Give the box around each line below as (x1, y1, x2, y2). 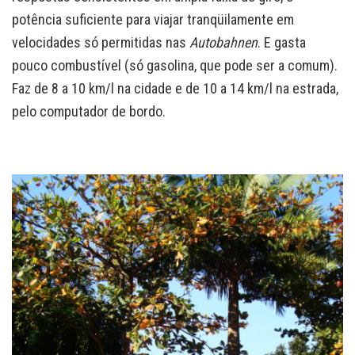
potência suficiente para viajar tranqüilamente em (12, 10, 294, 28)
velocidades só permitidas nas (12, 33, 189, 51)
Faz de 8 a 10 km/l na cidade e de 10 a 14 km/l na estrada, (12, 79, 338, 97)
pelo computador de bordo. (12, 102, 166, 120)
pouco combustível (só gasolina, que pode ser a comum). (12, 56, 338, 74)
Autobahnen (189, 33, 258, 51)
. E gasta (258, 33, 306, 51)
